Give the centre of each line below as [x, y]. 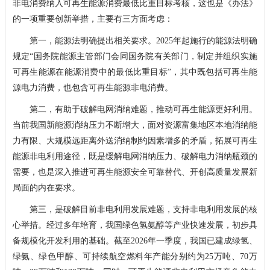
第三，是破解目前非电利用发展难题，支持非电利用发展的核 [135, 209]
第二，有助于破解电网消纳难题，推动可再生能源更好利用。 [135, 109]
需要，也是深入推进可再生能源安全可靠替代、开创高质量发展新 [135, 172]
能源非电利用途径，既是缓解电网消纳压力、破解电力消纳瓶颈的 [135, 156]
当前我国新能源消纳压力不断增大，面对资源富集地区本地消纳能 [135, 125]
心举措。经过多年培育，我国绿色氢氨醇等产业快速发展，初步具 [135, 225]
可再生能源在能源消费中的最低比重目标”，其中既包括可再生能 [135, 72]
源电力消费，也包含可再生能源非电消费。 [93, 87]
